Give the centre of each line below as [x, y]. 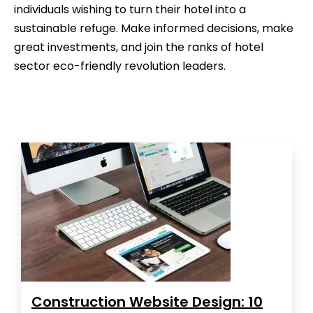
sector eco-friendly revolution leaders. [120, 66]
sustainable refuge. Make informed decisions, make [154, 28]
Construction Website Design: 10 [147, 301]
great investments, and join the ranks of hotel [139, 47]
